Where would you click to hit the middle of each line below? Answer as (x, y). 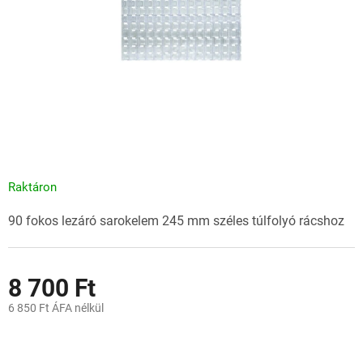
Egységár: (32, 331)
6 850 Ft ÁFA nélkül (56, 308)
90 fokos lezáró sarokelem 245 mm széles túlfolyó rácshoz (176, 221)
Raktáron (32, 188)
